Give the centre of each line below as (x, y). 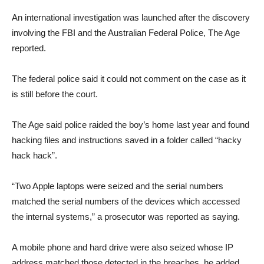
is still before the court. (55, 94)
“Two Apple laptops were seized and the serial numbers (118, 186)
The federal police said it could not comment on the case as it (129, 79)
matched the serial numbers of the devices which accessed (126, 201)
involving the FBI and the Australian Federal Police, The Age (126, 33)
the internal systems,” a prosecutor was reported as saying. (126, 217)
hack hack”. (34, 155)
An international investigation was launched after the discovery (131, 17)
